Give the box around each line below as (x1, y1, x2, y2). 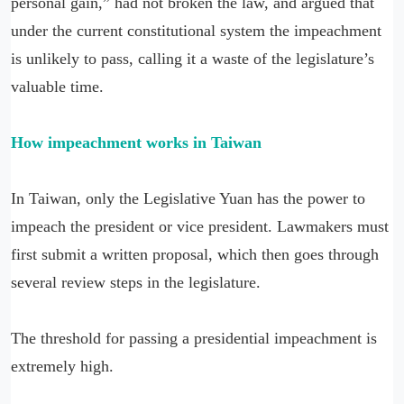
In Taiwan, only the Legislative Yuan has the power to (11, 189, 365, 208)
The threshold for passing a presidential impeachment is (11, 329, 377, 348)
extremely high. (11, 357, 118, 376)
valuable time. (11, 78, 104, 96)
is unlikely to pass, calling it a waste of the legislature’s (11, 50, 374, 69)
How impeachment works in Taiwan (11, 133, 262, 152)
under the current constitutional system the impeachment (11, 22, 381, 41)
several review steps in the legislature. (11, 273, 261, 292)
